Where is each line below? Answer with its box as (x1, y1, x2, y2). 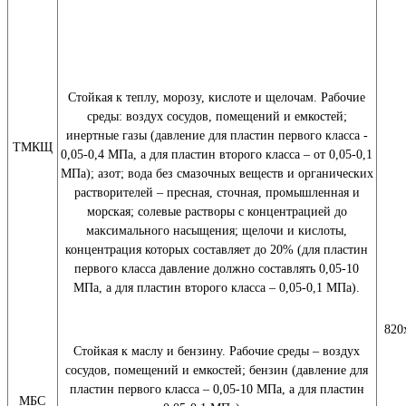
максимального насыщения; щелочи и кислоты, (86, 224, 347, 237)
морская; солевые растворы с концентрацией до (86, 205, 347, 218)
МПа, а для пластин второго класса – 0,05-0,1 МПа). (73, 281, 360, 295)
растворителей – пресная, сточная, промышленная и (73, 186, 360, 199)
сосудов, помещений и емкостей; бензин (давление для (65, 363, 368, 377)
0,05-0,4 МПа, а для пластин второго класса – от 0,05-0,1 (61, 148, 372, 161)
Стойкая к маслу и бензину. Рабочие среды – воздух (73, 344, 360, 358)
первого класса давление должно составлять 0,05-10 (74, 262, 359, 275)
